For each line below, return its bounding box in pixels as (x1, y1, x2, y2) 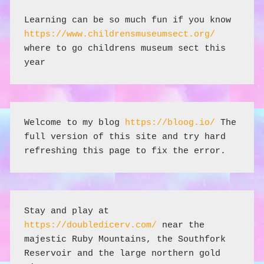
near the (157, 220, 204, 230)
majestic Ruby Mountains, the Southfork (24, 234, 226, 245)
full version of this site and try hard (24, 131, 226, 142)
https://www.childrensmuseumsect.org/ (24, 29, 215, 40)
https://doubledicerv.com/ (24, 220, 157, 230)
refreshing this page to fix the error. (24, 146, 226, 156)
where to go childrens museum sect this (24, 44, 226, 54)
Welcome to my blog (24, 117, 125, 128)
